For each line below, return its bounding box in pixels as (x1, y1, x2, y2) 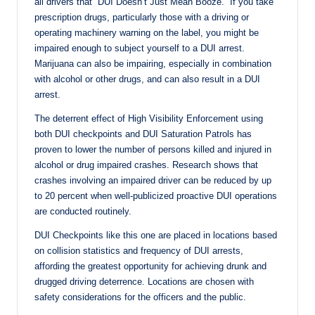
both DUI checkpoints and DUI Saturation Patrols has (34, 128, 252, 139)
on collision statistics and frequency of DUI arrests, (34, 245, 243, 256)
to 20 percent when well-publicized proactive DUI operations (34, 190, 277, 201)
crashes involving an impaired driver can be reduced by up (34, 174, 271, 186)
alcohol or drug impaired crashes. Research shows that (34, 159, 258, 170)
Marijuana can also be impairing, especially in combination (34, 58, 271, 69)
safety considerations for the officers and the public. (34, 291, 246, 302)
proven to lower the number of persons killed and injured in (34, 143, 271, 155)
